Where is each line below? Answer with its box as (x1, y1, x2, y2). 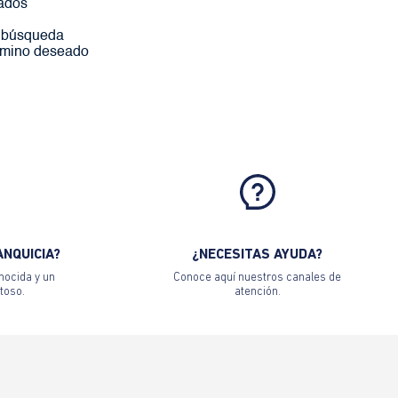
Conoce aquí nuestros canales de (173, 271, 342, 283)
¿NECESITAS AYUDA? (192, 247, 323, 262)
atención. (234, 285, 281, 298)
